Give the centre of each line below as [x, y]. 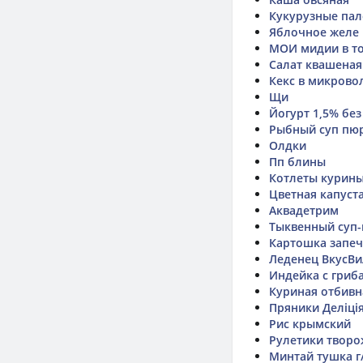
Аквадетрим [304, 210]
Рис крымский [310, 324]
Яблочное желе [314, 32]
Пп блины [297, 162]
